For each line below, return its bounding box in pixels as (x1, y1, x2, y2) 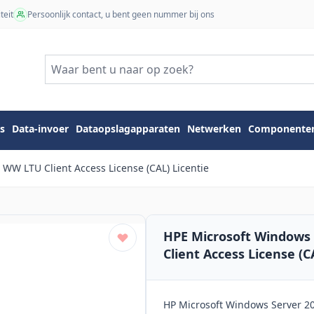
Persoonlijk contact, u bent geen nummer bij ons (27, 8, 214, 20)
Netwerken (187, 122, 241, 136)
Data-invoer (12, 122, 69, 136)
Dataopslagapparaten (76, 122, 180, 136)
